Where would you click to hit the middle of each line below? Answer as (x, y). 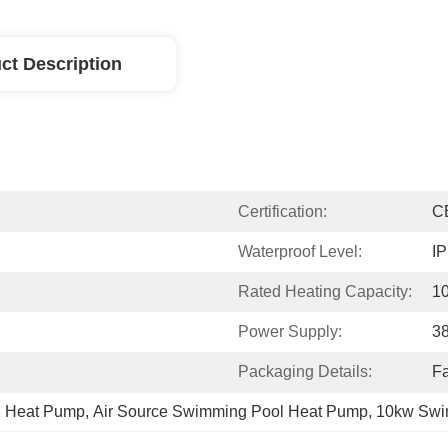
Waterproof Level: (300, 251)
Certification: (282, 211)
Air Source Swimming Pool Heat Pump (230, 411)
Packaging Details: (305, 371)
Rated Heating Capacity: (325, 291)
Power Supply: (290, 331)
